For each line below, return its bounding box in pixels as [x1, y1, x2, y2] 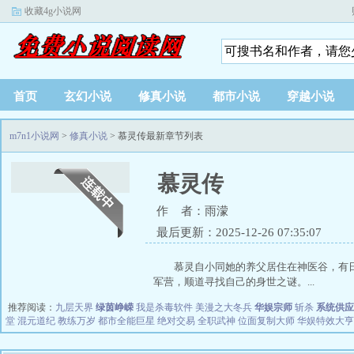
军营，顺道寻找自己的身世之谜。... [153, 276, 314, 288]
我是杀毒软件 [136, 302, 193, 313]
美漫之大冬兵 [195, 302, 252, 313]
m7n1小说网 [9, 130, 59, 141]
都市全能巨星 [98, 315, 155, 326]
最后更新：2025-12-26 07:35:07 [156, 226, 322, 239]
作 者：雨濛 [156, 205, 228, 217]
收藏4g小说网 [24, 6, 81, 17]
